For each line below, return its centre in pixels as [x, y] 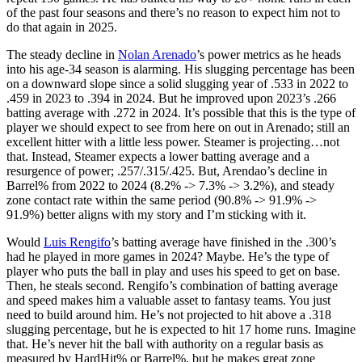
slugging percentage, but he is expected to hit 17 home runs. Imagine [181, 330]
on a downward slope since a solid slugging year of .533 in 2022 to [177, 84]
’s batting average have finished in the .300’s [223, 242]
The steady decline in [62, 55]
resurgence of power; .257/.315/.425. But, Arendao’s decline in [167, 171]
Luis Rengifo [77, 242]
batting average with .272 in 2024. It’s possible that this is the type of [181, 113]
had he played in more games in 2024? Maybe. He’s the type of [168, 257]
